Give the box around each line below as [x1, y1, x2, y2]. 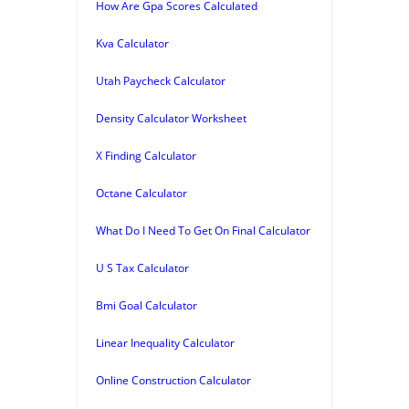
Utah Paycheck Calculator [96, 72, 225, 89]
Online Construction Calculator [96, 372, 251, 388]
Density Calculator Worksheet [96, 110, 246, 126]
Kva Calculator [96, 35, 169, 51]
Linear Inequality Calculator [96, 334, 235, 351]
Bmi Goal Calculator [96, 297, 197, 313]
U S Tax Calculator [96, 259, 189, 276]
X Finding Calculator [96, 147, 196, 163]
